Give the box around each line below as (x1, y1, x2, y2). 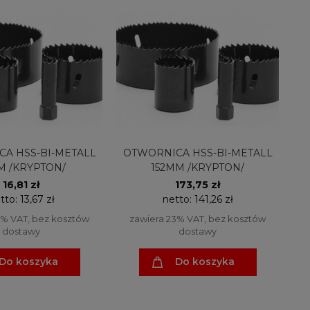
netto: (162, 192, 194, 206)
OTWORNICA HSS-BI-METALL (122, 146, 273, 159)
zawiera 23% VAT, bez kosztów (129, 212, 266, 224)
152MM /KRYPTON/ (151, 161, 244, 174)
